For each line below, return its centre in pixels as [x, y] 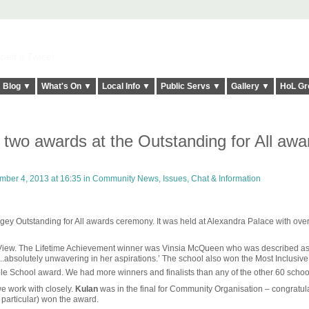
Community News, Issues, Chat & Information [176, 179]
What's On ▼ [66, 87]
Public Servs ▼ [190, 87]
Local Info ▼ [126, 87]
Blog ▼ [17, 87]
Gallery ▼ [250, 87]
